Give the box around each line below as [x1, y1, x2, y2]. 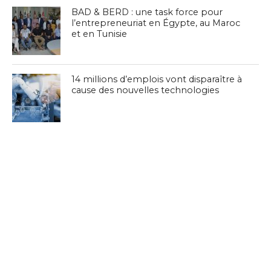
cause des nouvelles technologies [71, 84, 220, 96]
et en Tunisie [71, 28, 128, 39]
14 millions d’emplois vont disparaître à [71, 73, 243, 85]
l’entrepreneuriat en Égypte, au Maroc [71, 17, 241, 28]
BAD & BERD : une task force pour [71, 6, 223, 18]
